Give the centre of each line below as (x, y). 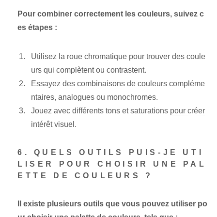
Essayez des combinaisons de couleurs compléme (118, 84)
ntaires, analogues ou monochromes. (94, 97)
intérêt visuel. (54, 124)
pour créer (187, 111)
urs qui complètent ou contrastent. (89, 70)
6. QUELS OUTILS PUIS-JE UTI (111, 153)
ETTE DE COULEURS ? (85, 176)
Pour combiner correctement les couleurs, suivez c (111, 14)
